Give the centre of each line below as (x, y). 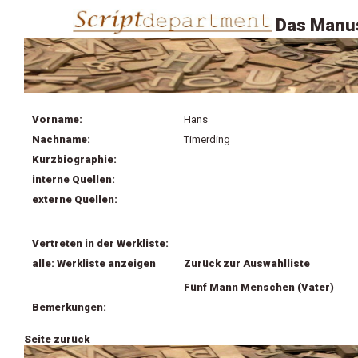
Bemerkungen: (69, 307)
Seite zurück (57, 339)
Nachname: (61, 139)
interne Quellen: (74, 179)
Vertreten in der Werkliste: (100, 243)
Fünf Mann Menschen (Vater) (259, 287)
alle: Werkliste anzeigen (94, 263)
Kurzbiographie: (74, 159)
